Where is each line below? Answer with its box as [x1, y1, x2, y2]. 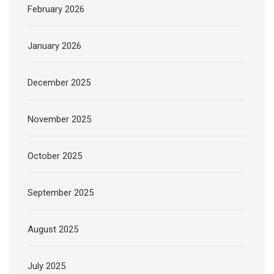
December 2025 [28, 77, 91, 89]
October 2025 [28, 150, 82, 162]
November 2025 [28, 114, 91, 125]
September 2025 [28, 187, 94, 199]
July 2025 [28, 261, 65, 272]
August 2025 [28, 224, 78, 235]
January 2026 [28, 40, 81, 52]
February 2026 [28, 4, 84, 15]
